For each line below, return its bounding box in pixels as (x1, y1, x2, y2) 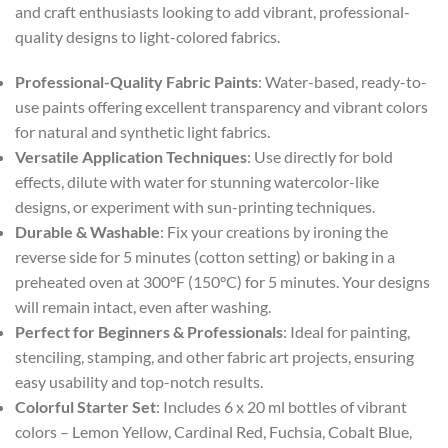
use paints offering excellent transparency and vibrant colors (15, 97, 428, 116)
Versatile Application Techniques (15, 147, 247, 166)
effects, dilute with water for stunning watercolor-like (15, 172, 379, 191)
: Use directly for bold (247, 147, 393, 166)
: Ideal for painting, (283, 322, 410, 341)
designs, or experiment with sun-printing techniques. (15, 197, 375, 216)
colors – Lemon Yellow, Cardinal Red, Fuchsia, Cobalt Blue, (15, 422, 412, 441)
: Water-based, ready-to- (258, 72, 427, 91)
